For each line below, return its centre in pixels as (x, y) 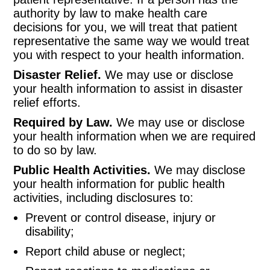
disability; (50, 231)
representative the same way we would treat (132, 41)
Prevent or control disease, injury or (121, 218)
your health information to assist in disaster (128, 89)
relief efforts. (47, 102)
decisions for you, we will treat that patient (126, 27)
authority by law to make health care (111, 13)
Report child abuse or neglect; (106, 251)
